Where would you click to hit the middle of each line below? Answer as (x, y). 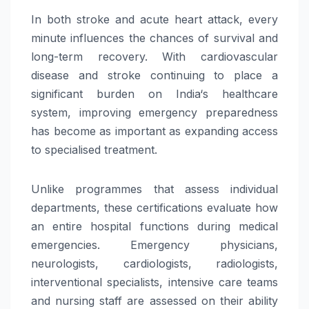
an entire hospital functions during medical (154, 227)
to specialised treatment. (94, 150)
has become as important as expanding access (154, 131)
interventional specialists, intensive (125, 282)
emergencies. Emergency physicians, (154, 245)
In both (54, 20)
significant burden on (103, 94)
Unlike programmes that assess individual (154, 189)
